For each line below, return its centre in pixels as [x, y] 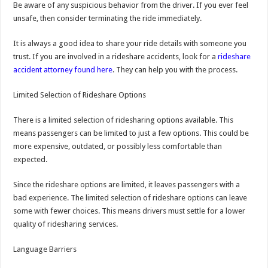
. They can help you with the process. [175, 70]
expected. [31, 160]
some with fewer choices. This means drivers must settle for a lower [130, 211]
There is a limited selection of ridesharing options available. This [124, 120]
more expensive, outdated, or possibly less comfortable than [118, 147]
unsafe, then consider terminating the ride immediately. [108, 19]
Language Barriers [45, 249]
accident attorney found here [63, 70]
